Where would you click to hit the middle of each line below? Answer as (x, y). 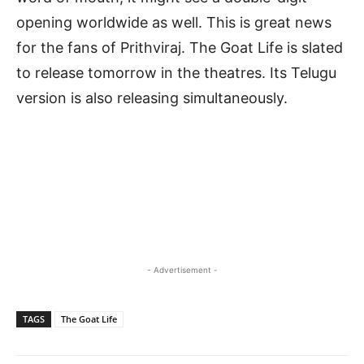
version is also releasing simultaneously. (152, 98)
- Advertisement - (182, 270)
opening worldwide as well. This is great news (174, 23)
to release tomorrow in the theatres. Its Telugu (176, 73)
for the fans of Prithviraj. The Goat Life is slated (180, 48)
